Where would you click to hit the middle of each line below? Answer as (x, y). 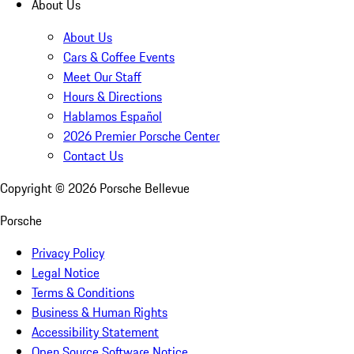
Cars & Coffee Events (119, 57)
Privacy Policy (68, 253)
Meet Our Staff (102, 77)
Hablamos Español (113, 117)
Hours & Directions (113, 97)
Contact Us (93, 156)
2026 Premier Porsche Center (141, 136)
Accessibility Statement (95, 332)
